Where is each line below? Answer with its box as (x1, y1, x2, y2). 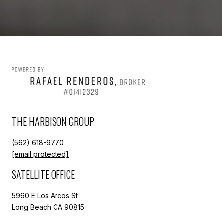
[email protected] (12, 149, 69, 158)
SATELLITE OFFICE (12, 166, 75, 182)
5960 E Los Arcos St (12, 191, 78, 200)
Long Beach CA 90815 (12, 202, 84, 211)
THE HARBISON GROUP (12, 113, 94, 129)
